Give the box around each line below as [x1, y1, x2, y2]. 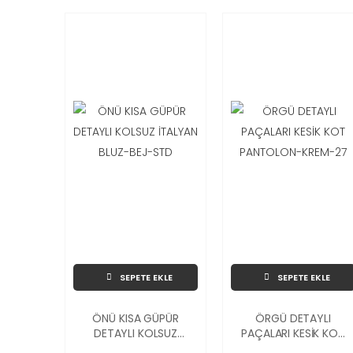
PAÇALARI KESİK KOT [241, 325, 345, 341]
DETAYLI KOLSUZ [93, 325, 178, 341]
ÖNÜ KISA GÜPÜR [92, 310, 179, 326]
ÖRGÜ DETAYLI [255, 310, 331, 326]
